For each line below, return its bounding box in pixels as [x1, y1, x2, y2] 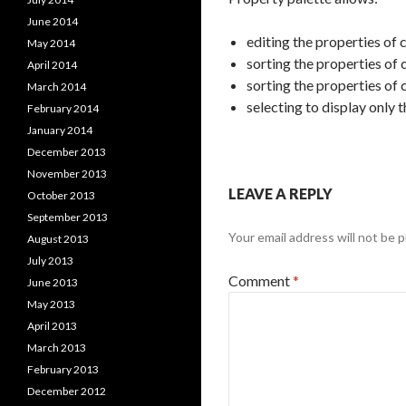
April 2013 [27, 319, 77, 333]
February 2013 [27, 362, 99, 376]
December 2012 [27, 384, 106, 398]
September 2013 [27, 210, 108, 224]
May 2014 [27, 36, 75, 50]
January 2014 [27, 123, 92, 137]
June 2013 [27, 275, 78, 289]
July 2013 [27, 254, 73, 267]
